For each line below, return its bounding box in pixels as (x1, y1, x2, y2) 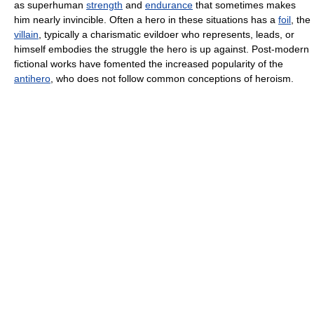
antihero (14, 72, 50, 84)
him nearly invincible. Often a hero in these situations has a (14, 13, 278, 25)
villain (14, 28, 39, 40)
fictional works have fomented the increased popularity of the (14, 57, 283, 69)
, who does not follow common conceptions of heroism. (50, 72, 294, 84)
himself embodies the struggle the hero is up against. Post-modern (14, 43, 309, 55)
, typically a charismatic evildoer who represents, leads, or (39, 28, 294, 40)
